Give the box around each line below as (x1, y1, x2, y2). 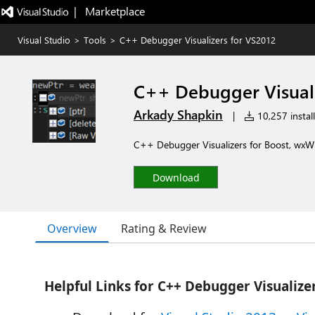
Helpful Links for (44, 277, 157, 295)
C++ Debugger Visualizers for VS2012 (120, 34, 276, 46)
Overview (47, 220, 97, 236)
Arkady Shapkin (134, 106, 223, 123)
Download (152, 171, 200, 184)
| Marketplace (73, 4, 145, 18)
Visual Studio (18, 34, 70, 46)
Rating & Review (121, 221, 207, 236)
